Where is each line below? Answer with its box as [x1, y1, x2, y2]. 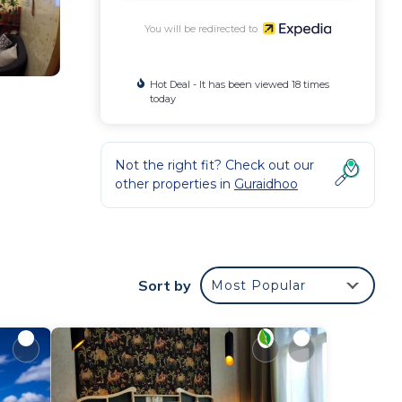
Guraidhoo [234, 175, 298, 192]
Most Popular [211, 276, 306, 293]
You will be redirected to [144, 22, 263, 35]
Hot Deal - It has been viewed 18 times [150, 77, 329, 91]
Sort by [138, 275, 191, 294]
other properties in [115, 175, 234, 192]
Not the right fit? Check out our [115, 156, 314, 173]
